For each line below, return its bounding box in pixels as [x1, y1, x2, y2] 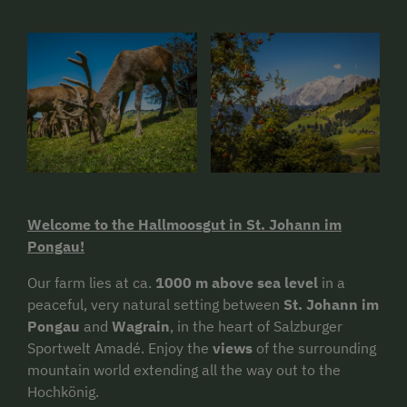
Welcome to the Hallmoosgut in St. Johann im [27, 214, 342, 233]
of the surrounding [253, 338, 376, 357]
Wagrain [112, 316, 170, 335]
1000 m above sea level [155, 273, 318, 292]
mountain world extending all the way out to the [27, 360, 341, 379]
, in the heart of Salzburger [170, 316, 342, 335]
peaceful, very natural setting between [27, 294, 283, 313]
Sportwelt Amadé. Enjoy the [27, 338, 213, 357]
